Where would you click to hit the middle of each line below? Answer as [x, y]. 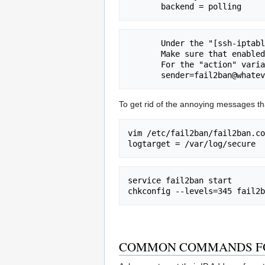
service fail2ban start [180, 180]
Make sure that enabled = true [144, 54]
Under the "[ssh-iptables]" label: [144, 43]
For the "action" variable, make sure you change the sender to [144, 64]
